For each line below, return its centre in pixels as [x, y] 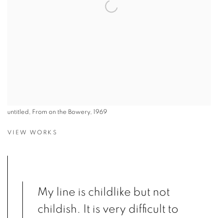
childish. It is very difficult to [108, 209]
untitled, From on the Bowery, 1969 [57, 112]
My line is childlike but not [104, 192]
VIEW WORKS [32, 132]
